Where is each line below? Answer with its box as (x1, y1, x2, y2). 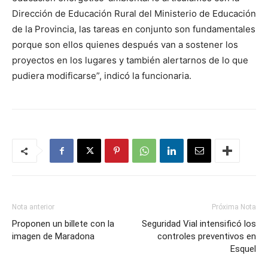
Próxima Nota (212, 203, 256, 211)
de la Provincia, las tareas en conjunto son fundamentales (12, 23, 255, 35)
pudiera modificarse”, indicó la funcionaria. (12, 70, 196, 81)
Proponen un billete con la (12, 218, 114, 229)
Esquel (230, 243, 256, 254)
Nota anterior (12, 203, 54, 211)
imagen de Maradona (12, 231, 95, 242)
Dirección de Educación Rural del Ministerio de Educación (12, 8, 256, 19)
